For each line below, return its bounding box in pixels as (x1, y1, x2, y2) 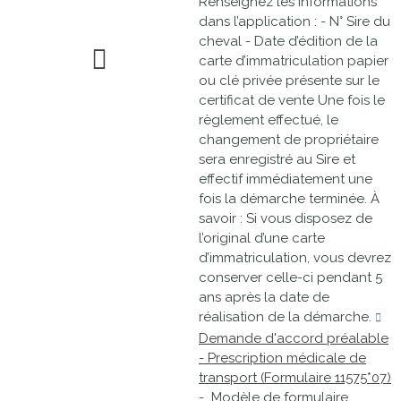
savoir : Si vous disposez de (199, 210, 372, 226)
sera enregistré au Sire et (199, 151, 355, 167)
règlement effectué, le (199, 112, 338, 128)
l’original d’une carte (199, 230, 325, 246)
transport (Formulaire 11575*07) (199, 370, 391, 386)
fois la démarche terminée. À (199, 191, 380, 207)
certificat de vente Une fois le (199, 92, 385, 108)
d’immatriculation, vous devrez (199, 250, 391, 266)
